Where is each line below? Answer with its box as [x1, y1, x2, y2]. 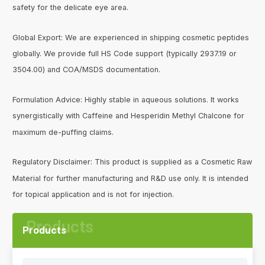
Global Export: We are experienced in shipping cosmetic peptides [12, 33, 250, 43]
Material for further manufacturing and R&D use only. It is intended [12, 173, 249, 183]
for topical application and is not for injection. [12, 189, 174, 199]
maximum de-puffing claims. [12, 127, 114, 137]
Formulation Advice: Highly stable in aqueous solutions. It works [12, 95, 240, 105]
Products [22, 224, 67, 237]
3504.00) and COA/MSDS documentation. [12, 65, 161, 75]
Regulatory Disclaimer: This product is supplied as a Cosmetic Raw [12, 157, 253, 167]
